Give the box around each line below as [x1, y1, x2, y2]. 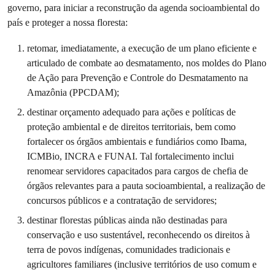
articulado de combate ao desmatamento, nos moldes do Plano [27, 57, 266, 69]
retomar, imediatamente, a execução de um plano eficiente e [27, 42, 257, 54]
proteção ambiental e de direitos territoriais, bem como [27, 121, 236, 133]
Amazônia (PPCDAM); [27, 87, 119, 98]
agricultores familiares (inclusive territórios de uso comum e [27, 258, 257, 270]
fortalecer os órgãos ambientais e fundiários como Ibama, [27, 136, 247, 147]
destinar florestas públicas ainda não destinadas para [27, 214, 227, 226]
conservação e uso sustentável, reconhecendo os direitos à [27, 229, 250, 241]
